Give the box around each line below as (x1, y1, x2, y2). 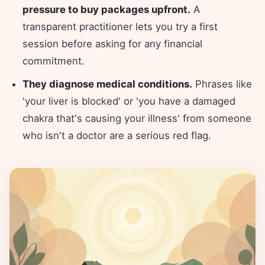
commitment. (22, 55, 85, 67)
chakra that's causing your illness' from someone (22, 112, 251, 125)
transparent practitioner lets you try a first (22, 21, 218, 33)
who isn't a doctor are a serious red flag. (22, 130, 211, 142)
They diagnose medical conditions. (22, 78, 192, 91)
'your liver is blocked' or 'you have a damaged (22, 95, 235, 108)
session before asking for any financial (22, 38, 202, 50)
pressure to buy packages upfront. (22, 4, 190, 16)
